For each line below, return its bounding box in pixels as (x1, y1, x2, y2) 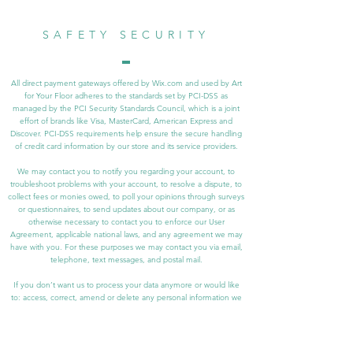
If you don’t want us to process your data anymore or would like (13, 279, 240, 290)
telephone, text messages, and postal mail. (50, 254, 203, 265)
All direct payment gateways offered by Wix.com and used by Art (10, 77, 242, 88)
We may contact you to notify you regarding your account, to (17, 165, 235, 176)
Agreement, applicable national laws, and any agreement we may (9, 229, 243, 240)
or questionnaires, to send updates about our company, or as (17, 203, 235, 214)
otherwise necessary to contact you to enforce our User (28, 216, 225, 227)
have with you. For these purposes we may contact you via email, (9, 241, 243, 252)
